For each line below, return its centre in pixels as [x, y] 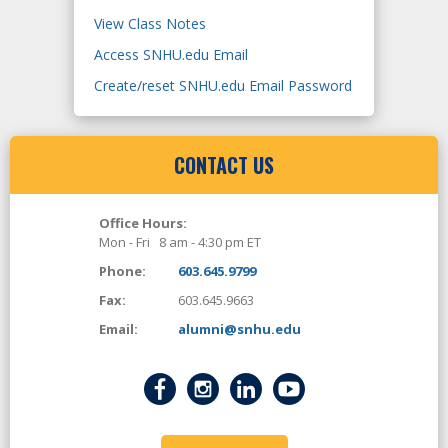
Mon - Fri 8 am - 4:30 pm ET [180, 242]
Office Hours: [143, 223]
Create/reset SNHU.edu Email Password [223, 86]
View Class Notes [150, 24]
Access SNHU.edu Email [171, 55]
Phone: [122, 271]
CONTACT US [224, 165]
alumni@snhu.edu [239, 329]
